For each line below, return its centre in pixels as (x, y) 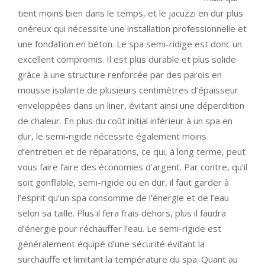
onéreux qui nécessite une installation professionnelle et (132, 29)
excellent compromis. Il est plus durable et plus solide (127, 59)
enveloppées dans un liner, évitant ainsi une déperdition (131, 106)
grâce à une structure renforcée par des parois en (120, 75)
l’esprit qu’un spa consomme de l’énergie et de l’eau (123, 198)
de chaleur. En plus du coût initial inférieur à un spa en (125, 121)
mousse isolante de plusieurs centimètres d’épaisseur (128, 90)
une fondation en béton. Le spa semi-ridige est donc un (130, 44)
